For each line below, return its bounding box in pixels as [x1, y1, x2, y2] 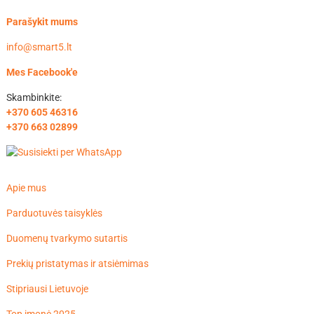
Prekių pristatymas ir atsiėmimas [6, 258, 149, 270]
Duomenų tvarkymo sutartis [6, 233, 128, 245]
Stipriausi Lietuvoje [6, 283, 88, 295]
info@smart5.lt [6, 41, 72, 53]
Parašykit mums [6, 16, 78, 28]
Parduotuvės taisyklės [6, 207, 102, 219]
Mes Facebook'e [6, 67, 78, 78]
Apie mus [6, 182, 46, 194]
